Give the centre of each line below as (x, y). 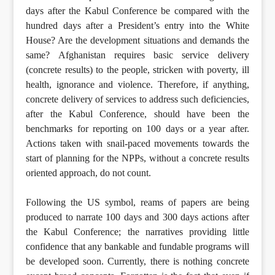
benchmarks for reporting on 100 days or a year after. (137, 129)
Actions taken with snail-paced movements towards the (137, 144)
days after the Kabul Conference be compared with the (137, 11)
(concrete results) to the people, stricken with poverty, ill (137, 70)
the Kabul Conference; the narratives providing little (137, 232)
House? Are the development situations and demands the (137, 41)
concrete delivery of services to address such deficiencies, (137, 99)
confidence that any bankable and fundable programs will (137, 247)
